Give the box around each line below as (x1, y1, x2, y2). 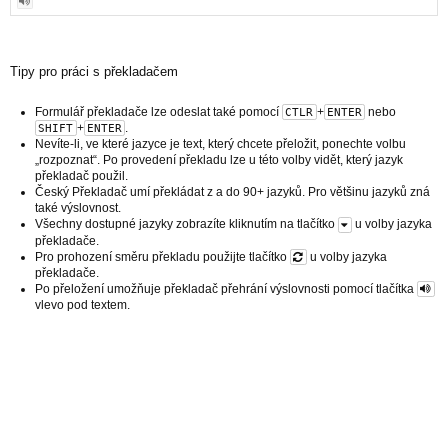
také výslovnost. (35, 201, 121, 216)
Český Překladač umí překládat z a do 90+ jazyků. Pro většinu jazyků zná (35, 185, 430, 200)
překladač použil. (35, 169, 128, 184)
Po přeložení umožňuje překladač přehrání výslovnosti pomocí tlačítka (35, 281, 417, 296)
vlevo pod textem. (35, 298, 130, 313)
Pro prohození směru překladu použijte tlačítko (35, 249, 290, 264)
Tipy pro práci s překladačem (10, 63, 178, 79)
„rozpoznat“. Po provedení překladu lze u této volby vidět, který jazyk (35, 153, 403, 168)
